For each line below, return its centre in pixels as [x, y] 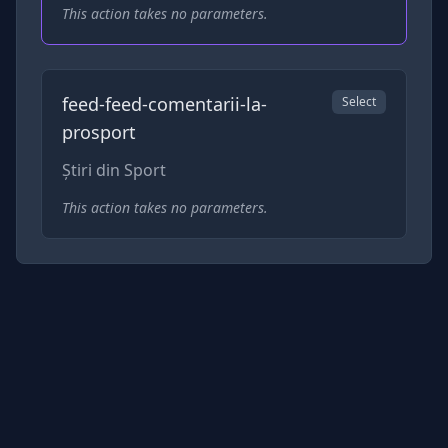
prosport [99, 131]
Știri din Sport [114, 169]
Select [359, 101]
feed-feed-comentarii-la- [164, 103]
